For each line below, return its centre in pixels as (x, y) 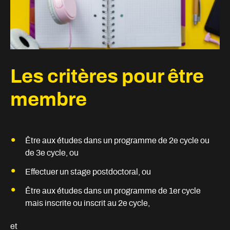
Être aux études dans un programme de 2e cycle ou (117, 141)
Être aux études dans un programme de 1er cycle (113, 191)
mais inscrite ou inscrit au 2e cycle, (87, 203)
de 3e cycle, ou (52, 153)
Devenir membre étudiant (115, 25)
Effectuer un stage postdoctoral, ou (88, 172)
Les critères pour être (107, 77)
